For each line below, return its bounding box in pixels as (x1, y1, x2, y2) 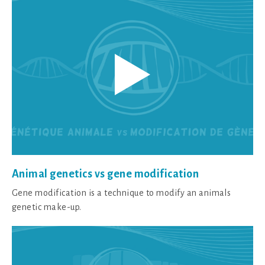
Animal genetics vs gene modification (12, 167, 199, 180)
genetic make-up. (12, 202, 82, 212)
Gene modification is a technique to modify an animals (12, 188, 231, 198)
